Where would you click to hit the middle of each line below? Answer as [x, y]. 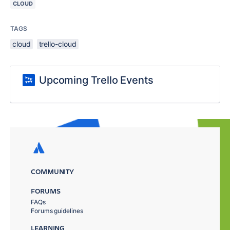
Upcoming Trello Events [96, 80]
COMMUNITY [53, 171]
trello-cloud [57, 44]
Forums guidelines [57, 211]
